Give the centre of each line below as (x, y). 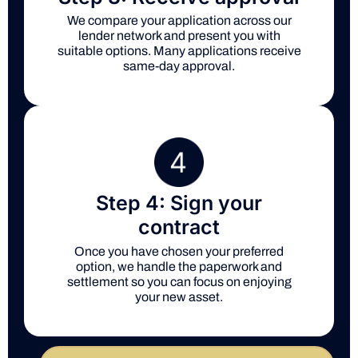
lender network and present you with (179, 36)
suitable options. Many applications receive (179, 51)
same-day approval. (179, 66)
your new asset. (179, 296)
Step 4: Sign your (179, 203)
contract (179, 227)
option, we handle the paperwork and (179, 266)
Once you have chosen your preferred (179, 251)
